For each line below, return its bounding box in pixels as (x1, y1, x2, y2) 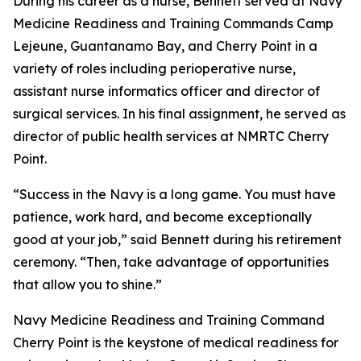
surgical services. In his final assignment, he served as (13, 106, 346, 122)
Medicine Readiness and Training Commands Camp (13, 15, 334, 31)
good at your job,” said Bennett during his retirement (13, 231, 342, 247)
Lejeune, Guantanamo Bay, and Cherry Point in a (13, 38, 317, 54)
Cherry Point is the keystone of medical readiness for (13, 334, 338, 351)
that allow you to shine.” (13, 276, 162, 293)
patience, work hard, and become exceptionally (13, 209, 312, 225)
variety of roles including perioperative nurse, (13, 60, 296, 77)
